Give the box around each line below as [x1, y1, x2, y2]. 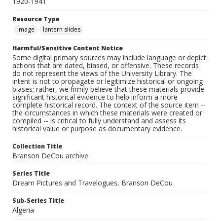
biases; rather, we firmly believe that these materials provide [12, 84, 204, 94]
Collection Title [12, 142, 62, 151]
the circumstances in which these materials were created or [12, 108, 202, 118]
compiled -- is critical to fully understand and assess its [12, 116, 186, 126]
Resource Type [12, 15, 59, 24]
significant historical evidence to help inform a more [12, 92, 178, 102]
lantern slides [43, 25, 80, 34]
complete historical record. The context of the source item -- [12, 100, 206, 110]
